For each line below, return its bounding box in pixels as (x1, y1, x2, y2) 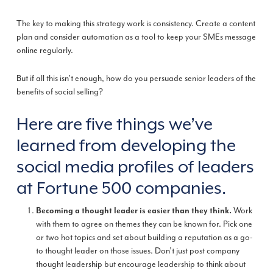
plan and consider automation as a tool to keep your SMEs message (16, 31, 256, 42)
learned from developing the (16, 135, 236, 155)
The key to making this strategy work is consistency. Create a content (16, 18, 255, 29)
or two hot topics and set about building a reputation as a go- (35, 232, 253, 243)
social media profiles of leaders (16, 156, 254, 176)
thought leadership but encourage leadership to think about (35, 259, 246, 270)
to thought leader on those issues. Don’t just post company (35, 246, 239, 257)
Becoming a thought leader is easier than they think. (35, 206, 232, 216)
